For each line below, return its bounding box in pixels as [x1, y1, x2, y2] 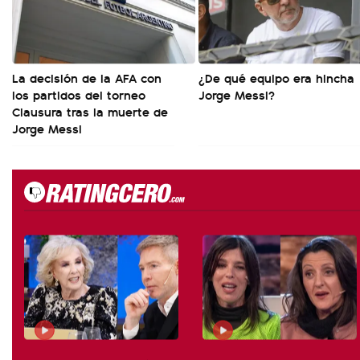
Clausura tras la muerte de [12, 102, 168, 121]
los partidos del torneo [12, 85, 145, 104]
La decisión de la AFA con [12, 68, 162, 87]
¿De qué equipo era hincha [198, 68, 354, 87]
